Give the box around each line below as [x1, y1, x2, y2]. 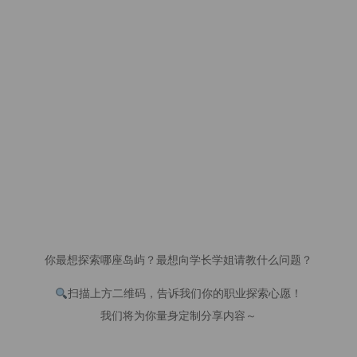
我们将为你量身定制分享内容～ [100, 310, 257, 323]
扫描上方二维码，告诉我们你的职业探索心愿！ [67, 288, 302, 300]
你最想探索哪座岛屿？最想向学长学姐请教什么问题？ [45, 254, 312, 267]
